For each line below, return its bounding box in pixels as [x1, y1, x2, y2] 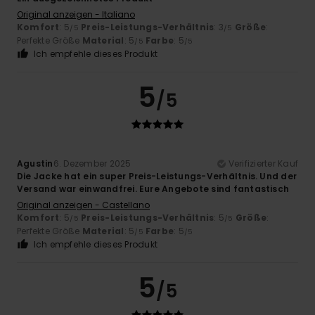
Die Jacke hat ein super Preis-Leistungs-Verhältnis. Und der [17, 170, 297, 183]
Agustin [17, 157, 53, 170]
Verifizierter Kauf [228, 157, 298, 170]
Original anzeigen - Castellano [17, 199, 150, 212]
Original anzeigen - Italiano [17, 8, 135, 21]
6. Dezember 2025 [53, 157, 131, 170]
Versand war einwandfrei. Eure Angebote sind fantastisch [17, 183, 290, 195]
